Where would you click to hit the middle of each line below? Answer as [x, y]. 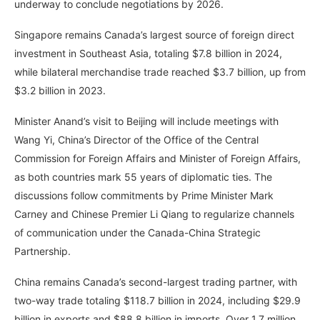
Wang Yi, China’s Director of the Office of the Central [136, 140]
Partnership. [42, 251]
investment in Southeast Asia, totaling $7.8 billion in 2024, [148, 54]
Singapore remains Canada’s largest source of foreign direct [154, 35]
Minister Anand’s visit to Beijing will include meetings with [146, 121]
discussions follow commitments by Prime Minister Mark [144, 196]
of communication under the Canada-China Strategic [137, 233]
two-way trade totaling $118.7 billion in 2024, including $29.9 [157, 301]
